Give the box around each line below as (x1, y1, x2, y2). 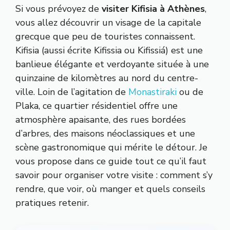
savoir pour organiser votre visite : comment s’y (15, 169, 213, 182)
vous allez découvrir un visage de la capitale (15, 16, 201, 29)
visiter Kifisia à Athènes (102, 3, 205, 15)
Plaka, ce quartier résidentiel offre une (15, 100, 178, 112)
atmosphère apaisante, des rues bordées (15, 113, 186, 126)
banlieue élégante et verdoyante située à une (15, 58, 209, 71)
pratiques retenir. (15, 197, 89, 209)
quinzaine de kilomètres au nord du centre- (15, 72, 198, 85)
